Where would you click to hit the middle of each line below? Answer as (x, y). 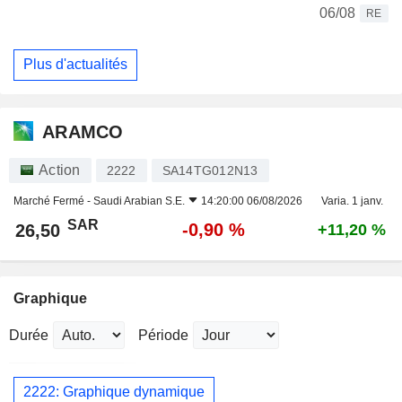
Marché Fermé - (53, 201)
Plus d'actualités (75, 65)
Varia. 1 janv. (352, 201)
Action (60, 170)
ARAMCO (83, 132)
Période (163, 335)
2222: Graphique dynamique (114, 392)
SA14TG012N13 (210, 170)
